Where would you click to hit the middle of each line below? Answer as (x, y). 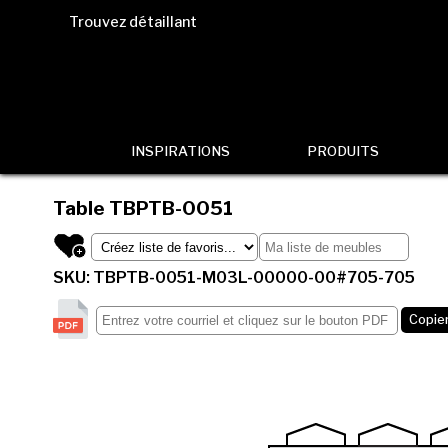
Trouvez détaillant (132, 22)
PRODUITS (343, 151)
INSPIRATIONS (180, 151)
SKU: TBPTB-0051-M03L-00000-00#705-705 (233, 277)
